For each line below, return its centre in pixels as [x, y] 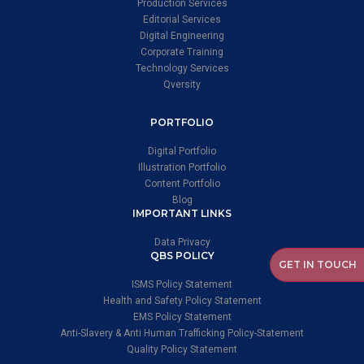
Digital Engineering [182, 36]
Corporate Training [182, 52]
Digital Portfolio [182, 152]
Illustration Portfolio [182, 168]
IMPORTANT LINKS [182, 214]
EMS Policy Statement [182, 317]
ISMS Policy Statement [182, 285]
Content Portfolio [182, 184]
